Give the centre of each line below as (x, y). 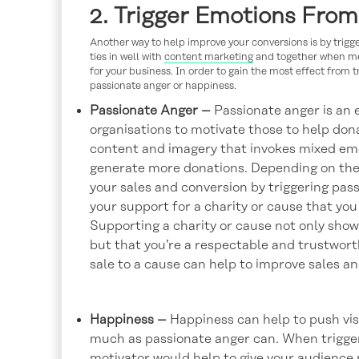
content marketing (209, 56)
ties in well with (127, 56)
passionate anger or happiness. (163, 85)
